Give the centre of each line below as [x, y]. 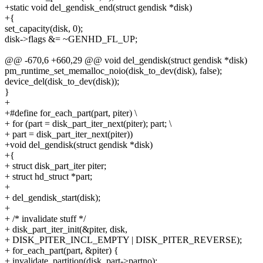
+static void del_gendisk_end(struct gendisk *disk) [98, 8]
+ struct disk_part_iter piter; [55, 166]
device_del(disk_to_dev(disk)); [62, 82]
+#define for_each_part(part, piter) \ [71, 113]
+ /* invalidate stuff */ [45, 219]
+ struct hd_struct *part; [48, 177]
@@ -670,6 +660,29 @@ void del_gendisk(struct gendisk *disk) [126, 60]
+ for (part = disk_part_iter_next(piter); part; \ [88, 124]
